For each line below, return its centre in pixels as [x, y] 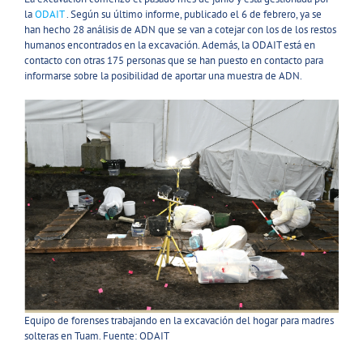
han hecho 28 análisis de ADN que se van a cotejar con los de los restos [180, 29]
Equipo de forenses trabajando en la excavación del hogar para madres [179, 320]
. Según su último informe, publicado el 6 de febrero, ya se [193, 14]
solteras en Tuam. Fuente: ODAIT [97, 335]
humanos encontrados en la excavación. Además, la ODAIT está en [170, 45]
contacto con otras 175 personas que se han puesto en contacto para [174, 60]
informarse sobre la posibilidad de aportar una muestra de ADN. [163, 75]
